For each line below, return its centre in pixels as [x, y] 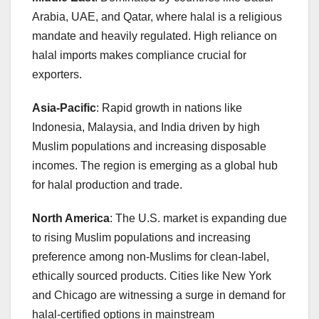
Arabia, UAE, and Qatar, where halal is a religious [157, 16]
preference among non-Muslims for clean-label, [151, 256]
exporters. [57, 74]
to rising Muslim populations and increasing [141, 237]
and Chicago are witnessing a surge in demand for [159, 295]
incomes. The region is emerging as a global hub [155, 165]
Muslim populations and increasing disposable [149, 146]
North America [71, 218]
